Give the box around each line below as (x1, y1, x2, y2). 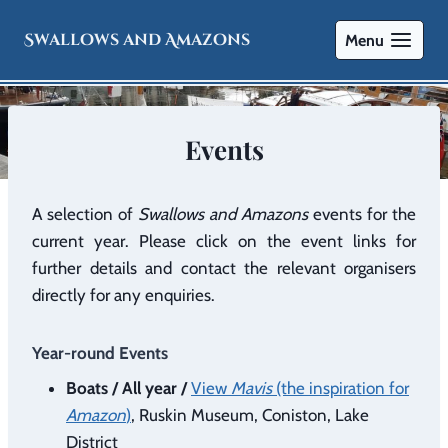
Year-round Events (32, 343, 168, 364)
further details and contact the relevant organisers (32, 258, 416, 279)
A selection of (32, 204, 138, 225)
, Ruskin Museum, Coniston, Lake (131, 404, 369, 425)
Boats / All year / (66, 377, 191, 398)
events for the (308, 204, 416, 225)
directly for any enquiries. (32, 285, 215, 306)
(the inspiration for (276, 377, 409, 398)
